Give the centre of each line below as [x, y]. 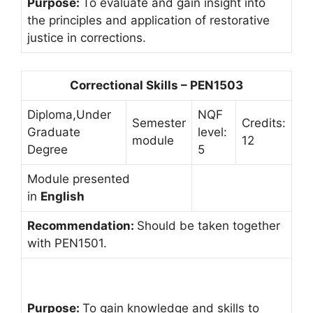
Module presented [79, 179]
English [63, 196]
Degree [48, 150]
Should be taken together [209, 226]
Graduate [54, 132]
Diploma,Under [69, 115]
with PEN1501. [67, 243]
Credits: [264, 123]
